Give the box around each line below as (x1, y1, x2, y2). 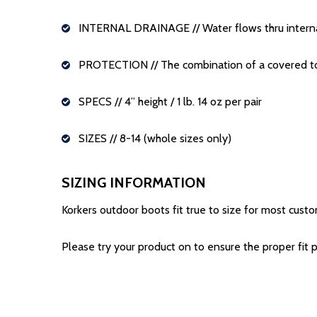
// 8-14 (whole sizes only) (110, 132, 231, 145)
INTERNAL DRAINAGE (79, 21, 192, 35)
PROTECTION (79, 58, 151, 71)
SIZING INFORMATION (62, 174, 206, 191)
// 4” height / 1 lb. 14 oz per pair (115, 95, 262, 108)
